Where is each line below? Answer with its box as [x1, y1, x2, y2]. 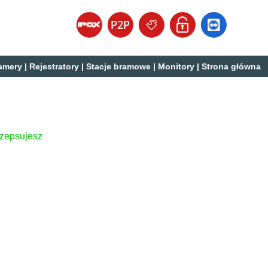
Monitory [158, 62, 194, 71]
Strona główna [202, 62, 261, 71]
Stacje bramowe [86, 62, 151, 71]
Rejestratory [29, 62, 79, 71]
